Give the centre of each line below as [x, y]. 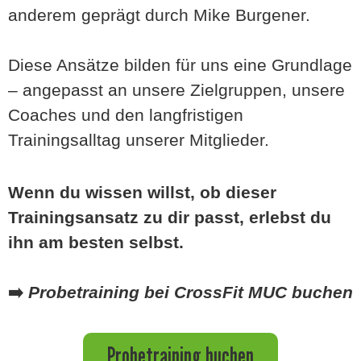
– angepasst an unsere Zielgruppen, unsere [176, 89]
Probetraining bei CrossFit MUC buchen [191, 293]
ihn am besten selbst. [96, 243]
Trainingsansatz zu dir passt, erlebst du [170, 218]
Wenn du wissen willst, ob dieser [142, 193]
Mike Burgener [249, 15]
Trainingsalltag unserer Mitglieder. [139, 139]
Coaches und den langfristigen [126, 114]
